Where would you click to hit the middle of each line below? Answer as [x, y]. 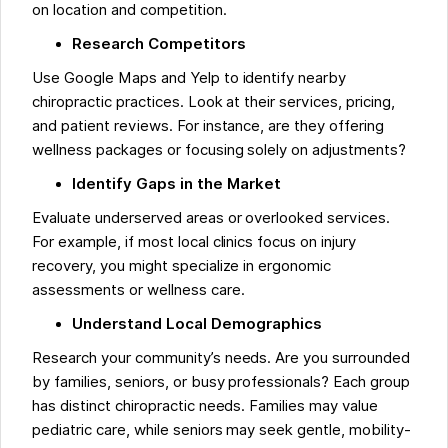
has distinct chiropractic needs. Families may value [205, 406]
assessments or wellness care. [138, 290]
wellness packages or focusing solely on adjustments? [219, 150]
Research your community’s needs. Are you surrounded [221, 358]
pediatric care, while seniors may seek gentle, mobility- [221, 430]
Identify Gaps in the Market [176, 184]
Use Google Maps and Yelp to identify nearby [189, 78]
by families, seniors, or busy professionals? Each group [221, 382]
